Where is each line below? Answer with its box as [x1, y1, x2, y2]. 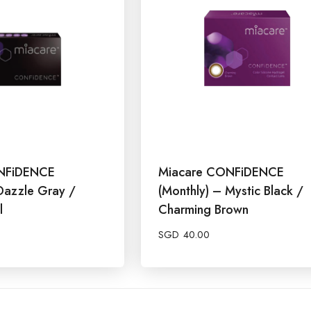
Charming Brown [158, 200, 249, 219]
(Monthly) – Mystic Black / [158, 181, 303, 200]
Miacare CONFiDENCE [158, 162, 284, 181]
